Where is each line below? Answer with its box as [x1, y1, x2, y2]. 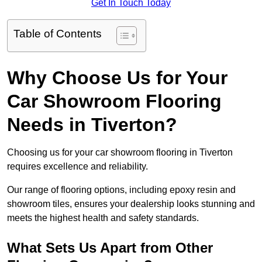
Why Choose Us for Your [7, 67, 227, 89]
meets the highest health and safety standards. [7, 213, 199, 223]
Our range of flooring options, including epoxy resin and [7, 185, 236, 195]
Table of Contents [13, 27, 102, 40]
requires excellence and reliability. [7, 161, 148, 172]
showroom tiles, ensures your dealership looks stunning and [7, 199, 255, 209]
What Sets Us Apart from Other [7, 240, 213, 256]
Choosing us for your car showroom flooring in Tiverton [7, 147, 233, 158]
